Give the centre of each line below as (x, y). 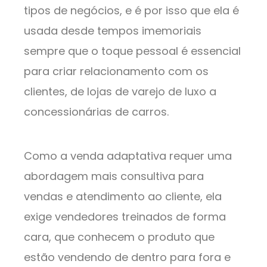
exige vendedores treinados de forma (125, 217)
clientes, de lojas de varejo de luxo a (120, 92)
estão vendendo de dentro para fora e (127, 257)
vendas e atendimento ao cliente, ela (123, 197)
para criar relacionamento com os (116, 72)
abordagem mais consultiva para (114, 176)
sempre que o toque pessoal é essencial (132, 51)
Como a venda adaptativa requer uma (128, 156)
